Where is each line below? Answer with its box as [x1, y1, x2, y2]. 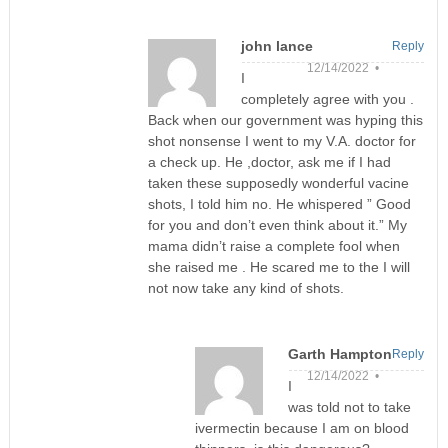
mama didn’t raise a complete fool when [147, 238, 400, 255]
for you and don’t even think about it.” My [147, 217, 407, 234]
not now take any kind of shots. [147, 280, 344, 297]
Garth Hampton [287, 346, 392, 363]
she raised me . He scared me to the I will [147, 259, 410, 276]
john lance [240, 38, 313, 55]
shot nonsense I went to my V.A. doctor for [147, 133, 416, 150]
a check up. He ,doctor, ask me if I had [147, 154, 391, 171]
